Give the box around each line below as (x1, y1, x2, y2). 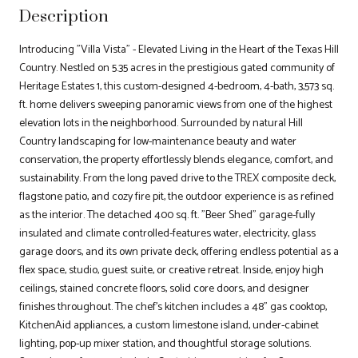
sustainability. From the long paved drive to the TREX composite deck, (19, 169, 336, 188)
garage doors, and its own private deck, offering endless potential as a (19, 242, 339, 261)
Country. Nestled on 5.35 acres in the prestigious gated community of (19, 58, 335, 78)
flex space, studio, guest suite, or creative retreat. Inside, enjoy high (19, 261, 324, 280)
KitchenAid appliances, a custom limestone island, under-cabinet (19, 316, 319, 335)
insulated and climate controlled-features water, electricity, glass (19, 224, 316, 243)
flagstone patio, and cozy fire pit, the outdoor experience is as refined (19, 187, 334, 206)
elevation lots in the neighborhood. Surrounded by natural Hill (19, 113, 303, 133)
